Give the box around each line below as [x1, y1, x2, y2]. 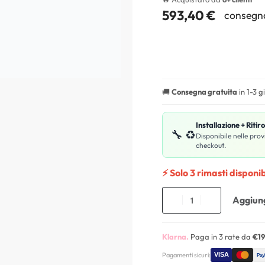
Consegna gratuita [172, 86, 237, 96]
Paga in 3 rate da [189, 231, 253, 241]
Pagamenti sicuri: [162, 250, 211, 259]
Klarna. [162, 231, 189, 241]
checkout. [196, 140, 226, 150]
